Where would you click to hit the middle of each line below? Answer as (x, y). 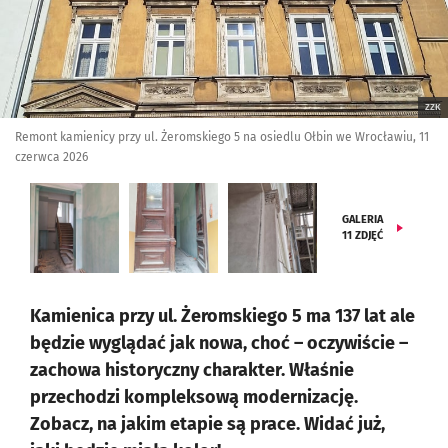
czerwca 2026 (51, 157)
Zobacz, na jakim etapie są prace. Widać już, (207, 424)
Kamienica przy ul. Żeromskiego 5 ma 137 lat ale (222, 316)
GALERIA (363, 219)
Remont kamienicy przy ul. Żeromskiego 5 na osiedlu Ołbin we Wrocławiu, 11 (222, 137)
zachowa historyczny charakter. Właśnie (192, 370)
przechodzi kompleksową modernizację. (194, 397)
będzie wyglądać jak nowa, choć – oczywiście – (219, 343)
